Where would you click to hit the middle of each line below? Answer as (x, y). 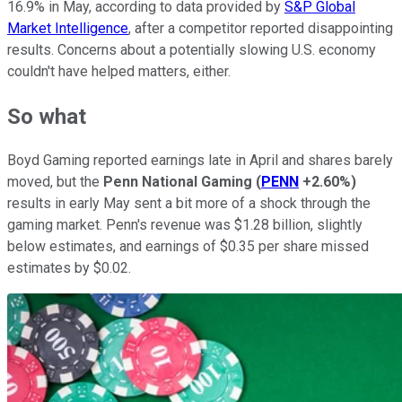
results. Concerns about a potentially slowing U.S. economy (192, 49)
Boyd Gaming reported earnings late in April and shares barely (200, 161)
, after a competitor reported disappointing (261, 28)
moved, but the (55, 182)
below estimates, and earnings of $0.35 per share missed (188, 247)
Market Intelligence (68, 28)
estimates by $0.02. (71, 268)
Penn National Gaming (178, 182)
